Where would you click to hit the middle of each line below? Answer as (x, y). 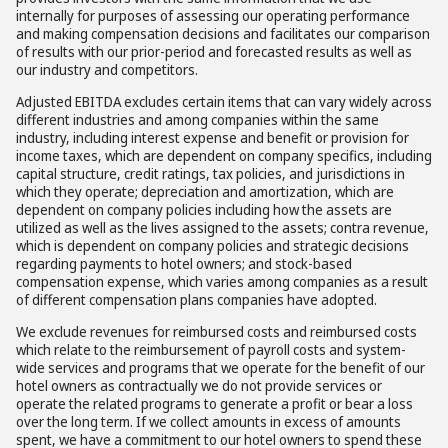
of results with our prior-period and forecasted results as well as (214, 51)
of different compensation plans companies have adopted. (196, 299)
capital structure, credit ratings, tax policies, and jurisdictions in (210, 173)
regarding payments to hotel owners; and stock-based (184, 263)
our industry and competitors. (107, 69)
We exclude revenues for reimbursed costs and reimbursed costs (216, 331)
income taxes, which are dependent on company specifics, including (224, 155)
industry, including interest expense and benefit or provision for (212, 137)
